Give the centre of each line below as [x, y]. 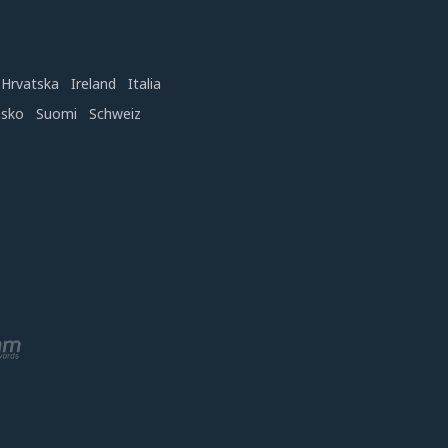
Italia [144, 83]
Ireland [93, 83]
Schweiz [115, 113]
